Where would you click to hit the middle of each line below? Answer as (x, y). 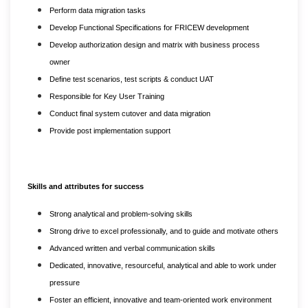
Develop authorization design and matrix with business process (155, 44)
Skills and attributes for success (86, 186)
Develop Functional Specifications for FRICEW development (149, 27)
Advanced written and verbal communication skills (132, 248)
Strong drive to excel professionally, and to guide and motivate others (164, 231)
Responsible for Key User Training (107, 96)
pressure (65, 282)
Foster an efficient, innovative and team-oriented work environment (161, 299)
